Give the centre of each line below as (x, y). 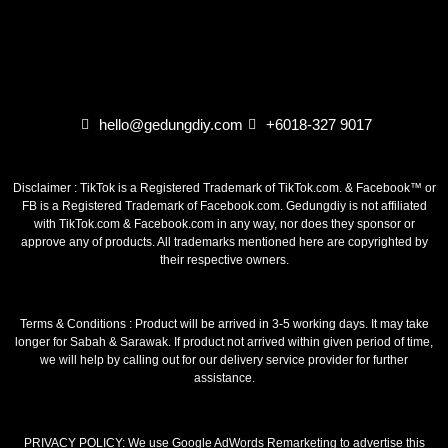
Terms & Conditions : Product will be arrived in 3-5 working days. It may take (224, 324)
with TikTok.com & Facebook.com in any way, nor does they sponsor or (224, 223)
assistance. (224, 378)
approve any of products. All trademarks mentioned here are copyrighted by (224, 241)
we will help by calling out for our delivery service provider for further (224, 360)
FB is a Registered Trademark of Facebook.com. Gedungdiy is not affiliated (224, 205)
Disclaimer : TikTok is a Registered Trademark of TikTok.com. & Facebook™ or (224, 187)
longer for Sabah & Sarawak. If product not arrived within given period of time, (224, 342)
